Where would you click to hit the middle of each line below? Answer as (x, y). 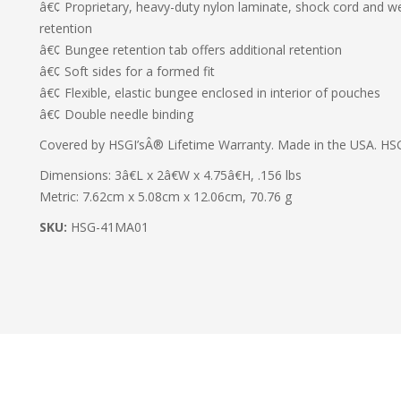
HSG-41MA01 (110, 227)
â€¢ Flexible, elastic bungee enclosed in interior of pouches (210, 93)
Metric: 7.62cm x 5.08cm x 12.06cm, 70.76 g (166, 197)
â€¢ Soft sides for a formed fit (127, 72)
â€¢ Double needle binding (116, 115)
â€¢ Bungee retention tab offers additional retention (191, 50)
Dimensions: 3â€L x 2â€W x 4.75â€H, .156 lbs (171, 175)
